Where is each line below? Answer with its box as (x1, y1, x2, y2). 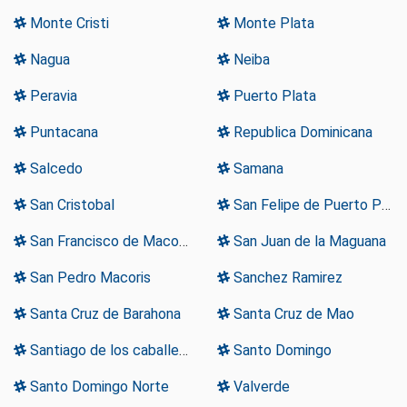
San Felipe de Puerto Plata (230, 196, 382, 214)
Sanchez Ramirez (230, 269, 342, 287)
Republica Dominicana (230, 124, 372, 142)
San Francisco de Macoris (26, 233, 179, 251)
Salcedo (26, 160, 83, 178)
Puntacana (26, 124, 98, 142)
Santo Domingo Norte (26, 378, 169, 396)
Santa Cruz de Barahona (26, 305, 181, 323)
